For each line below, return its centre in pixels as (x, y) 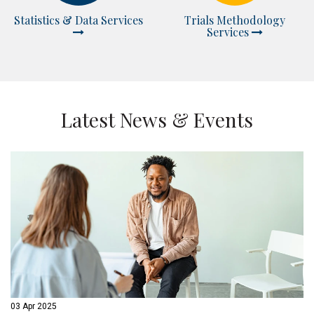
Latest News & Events (157, 120)
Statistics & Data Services (78, 20)
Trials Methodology (235, 20)
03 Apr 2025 (34, 306)
